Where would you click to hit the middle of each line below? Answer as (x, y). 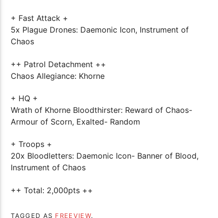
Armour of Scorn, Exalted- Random (76, 121)
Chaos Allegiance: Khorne (58, 76)
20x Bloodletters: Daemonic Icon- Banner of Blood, (105, 156)
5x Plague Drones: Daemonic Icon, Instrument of (100, 30)
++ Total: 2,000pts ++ (52, 190)
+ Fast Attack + (40, 18)
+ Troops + (32, 144)
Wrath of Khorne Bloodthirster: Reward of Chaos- (102, 110)
